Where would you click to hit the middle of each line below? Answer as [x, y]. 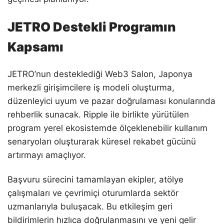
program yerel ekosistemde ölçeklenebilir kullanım [107, 128]
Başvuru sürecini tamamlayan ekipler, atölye [95, 180]
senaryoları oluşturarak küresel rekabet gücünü [102, 142]
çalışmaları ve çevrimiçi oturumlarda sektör [93, 193]
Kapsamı [35, 46]
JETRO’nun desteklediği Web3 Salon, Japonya [100, 74]
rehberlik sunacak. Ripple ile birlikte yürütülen [98, 115]
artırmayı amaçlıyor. [47, 155]
